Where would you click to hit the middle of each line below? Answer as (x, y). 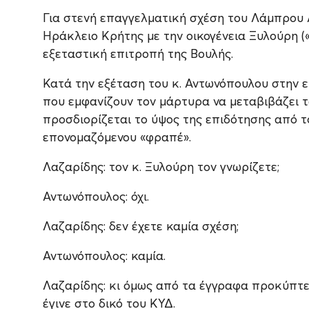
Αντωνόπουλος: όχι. (96, 197)
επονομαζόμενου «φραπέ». (117, 137)
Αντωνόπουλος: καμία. (104, 256)
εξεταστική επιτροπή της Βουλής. (138, 54)
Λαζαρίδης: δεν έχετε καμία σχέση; (141, 226)
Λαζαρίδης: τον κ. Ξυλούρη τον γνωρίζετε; (161, 167)
